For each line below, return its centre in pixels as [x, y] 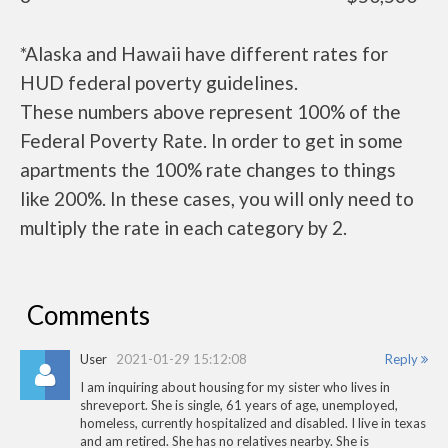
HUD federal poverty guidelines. [159, 82]
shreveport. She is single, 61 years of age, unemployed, [239, 404]
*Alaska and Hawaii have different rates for [204, 53]
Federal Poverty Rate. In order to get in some [211, 140]
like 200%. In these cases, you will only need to [217, 198]
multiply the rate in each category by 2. [183, 227]
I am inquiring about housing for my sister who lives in [235, 386]
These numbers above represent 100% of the [210, 111]
